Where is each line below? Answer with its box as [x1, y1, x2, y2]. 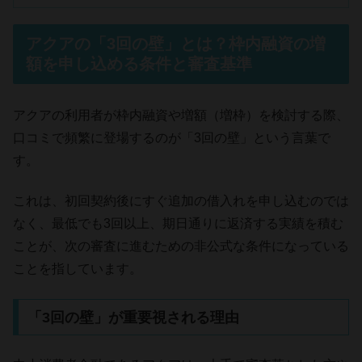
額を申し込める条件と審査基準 [26, 54, 252, 73]
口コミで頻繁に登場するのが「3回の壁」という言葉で [13, 130, 330, 145]
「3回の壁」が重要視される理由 [27, 309, 239, 326]
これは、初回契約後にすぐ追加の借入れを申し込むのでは [13, 194, 349, 208]
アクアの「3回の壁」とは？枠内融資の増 [26, 34, 326, 53]
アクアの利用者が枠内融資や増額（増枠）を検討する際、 [13, 107, 349, 122]
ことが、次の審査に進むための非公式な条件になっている [13, 239, 349, 254]
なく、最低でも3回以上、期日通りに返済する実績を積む [13, 217, 343, 231]
